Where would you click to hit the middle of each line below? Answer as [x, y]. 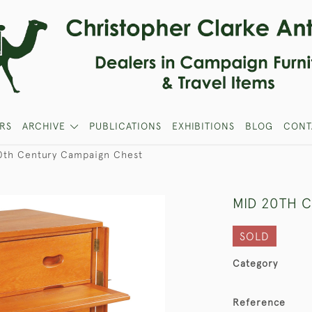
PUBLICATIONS [125, 126]
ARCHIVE [44, 126]
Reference [259, 302]
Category [255, 263]
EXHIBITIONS [203, 126]
